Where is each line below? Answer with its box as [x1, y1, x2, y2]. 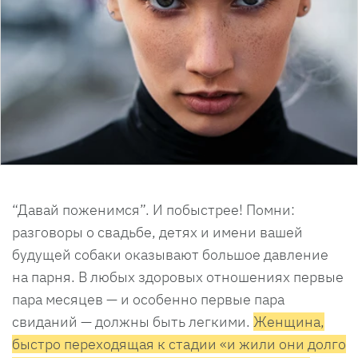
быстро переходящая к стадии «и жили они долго [12, 334, 346, 353]
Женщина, [253, 312, 324, 331]
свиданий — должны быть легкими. [12, 312, 253, 331]
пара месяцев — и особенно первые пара [12, 289, 284, 308]
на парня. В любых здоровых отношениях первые [12, 267, 344, 286]
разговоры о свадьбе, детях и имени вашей [12, 222, 303, 241]
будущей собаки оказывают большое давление [12, 245, 328, 264]
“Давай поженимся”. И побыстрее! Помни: [12, 200, 295, 219]
